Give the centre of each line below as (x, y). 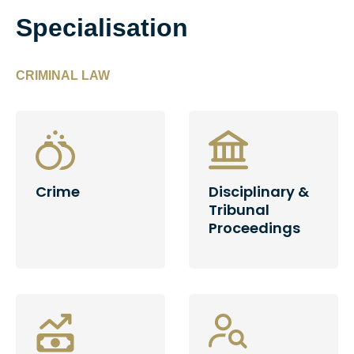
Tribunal (239, 210)
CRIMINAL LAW (63, 75)
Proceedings (254, 228)
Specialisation (102, 28)
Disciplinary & (259, 192)
